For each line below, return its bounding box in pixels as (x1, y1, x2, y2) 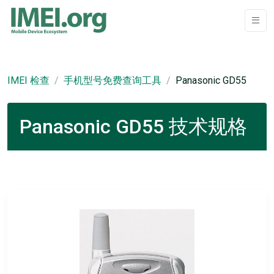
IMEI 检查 (7, 75, 50, 86)
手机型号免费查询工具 (64, 75, 161, 86)
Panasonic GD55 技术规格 (20, 115, 247, 138)
